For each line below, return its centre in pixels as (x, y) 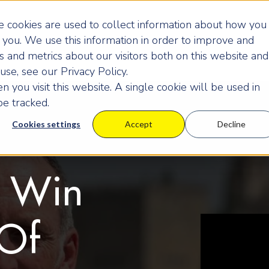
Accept (139, 124)
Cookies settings (46, 124)
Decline (231, 124)
